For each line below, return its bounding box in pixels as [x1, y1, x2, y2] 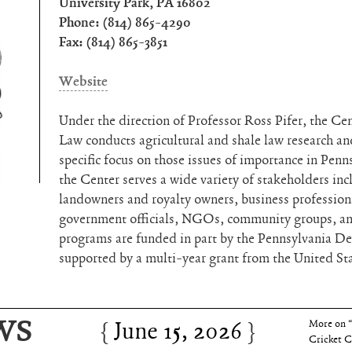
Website [59, 72, 108, 90]
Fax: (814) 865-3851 [59, 33, 168, 51]
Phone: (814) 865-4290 [59, 13, 192, 31]
